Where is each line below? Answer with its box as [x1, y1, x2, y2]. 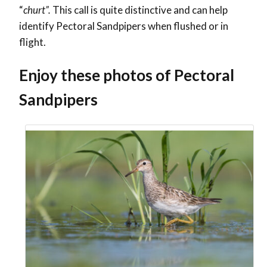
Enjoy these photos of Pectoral [19, 66, 234, 85]
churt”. [23, 4, 51, 17]
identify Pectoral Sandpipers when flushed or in [19, 20, 228, 33]
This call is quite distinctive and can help [51, 4, 228, 17]
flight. [19, 36, 46, 49]
